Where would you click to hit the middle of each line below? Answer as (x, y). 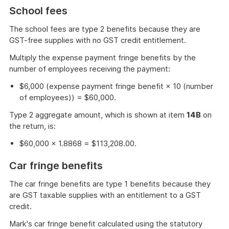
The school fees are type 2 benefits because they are (105, 29)
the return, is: (32, 126)
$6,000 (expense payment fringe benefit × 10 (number (116, 86)
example (34, 12)
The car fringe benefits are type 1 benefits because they (110, 184)
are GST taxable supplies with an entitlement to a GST (105, 195)
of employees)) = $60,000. (68, 97)
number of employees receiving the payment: (90, 69)
